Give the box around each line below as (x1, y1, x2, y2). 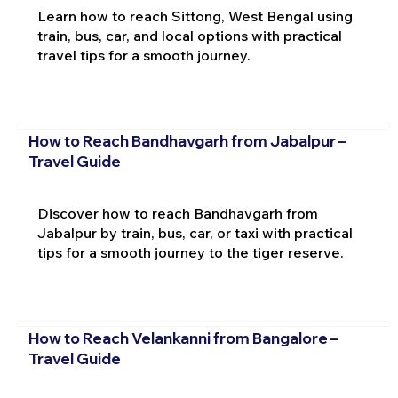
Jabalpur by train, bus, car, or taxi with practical (36, 224, 353, 242)
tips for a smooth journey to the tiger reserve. (36, 243, 344, 261)
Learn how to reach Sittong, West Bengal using (36, 6, 353, 25)
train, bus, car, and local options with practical (36, 26, 342, 44)
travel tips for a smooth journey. (36, 45, 251, 64)
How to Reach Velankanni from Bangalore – (28, 329, 338, 348)
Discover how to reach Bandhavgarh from (36, 204, 318, 222)
